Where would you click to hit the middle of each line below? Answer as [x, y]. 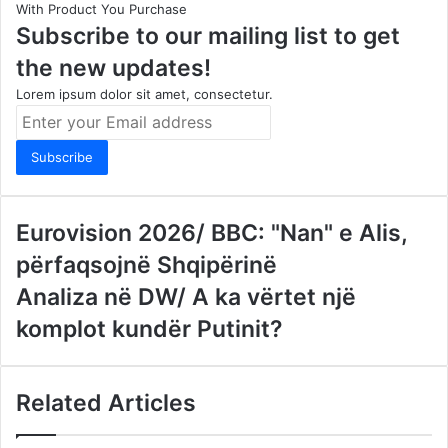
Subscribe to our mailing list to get [208, 35]
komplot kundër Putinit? [149, 328]
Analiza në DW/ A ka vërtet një [186, 296]
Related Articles [106, 402]
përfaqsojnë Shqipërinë [146, 264]
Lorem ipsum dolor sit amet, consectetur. [144, 93]
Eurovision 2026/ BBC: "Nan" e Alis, [211, 232]
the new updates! [113, 67]
